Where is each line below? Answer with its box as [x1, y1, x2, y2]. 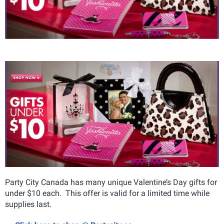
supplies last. [5, 199, 51, 209]
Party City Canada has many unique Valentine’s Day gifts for [5, 177, 217, 187]
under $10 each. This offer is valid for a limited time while [5, 188, 209, 198]
